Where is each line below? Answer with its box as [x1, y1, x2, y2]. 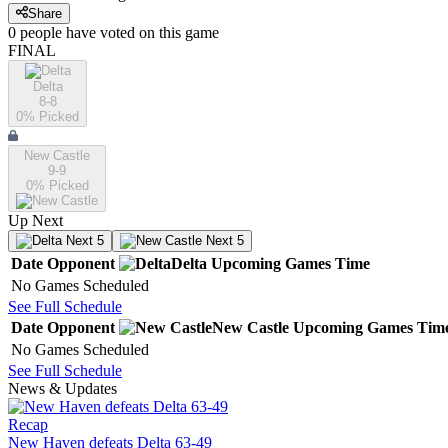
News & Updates [8, 380, 117, 398]
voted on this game [96, 24, 219, 42]
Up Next [8, 212, 63, 230]
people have [20, 24, 96, 42]
